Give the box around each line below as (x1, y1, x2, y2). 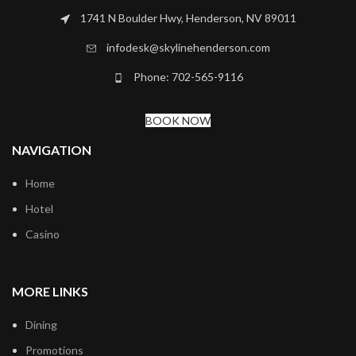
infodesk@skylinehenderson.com (106, 40, 270, 54)
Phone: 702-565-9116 (133, 69, 243, 83)
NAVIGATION (12, 141, 91, 157)
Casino (25, 226, 60, 241)
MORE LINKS (12, 283, 88, 299)
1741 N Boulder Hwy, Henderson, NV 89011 (79, 10, 296, 25)
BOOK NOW (145, 113, 211, 127)
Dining (25, 317, 57, 331)
